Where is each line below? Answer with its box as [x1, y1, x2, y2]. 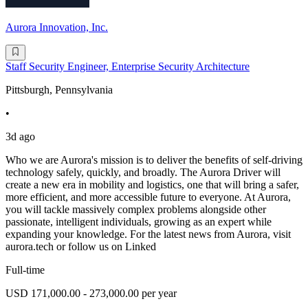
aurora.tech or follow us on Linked [5, 240, 156, 252]
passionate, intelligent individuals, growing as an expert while [5, 215, 272, 228]
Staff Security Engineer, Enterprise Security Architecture [5, 60, 250, 72]
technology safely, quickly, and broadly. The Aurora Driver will [5, 166, 280, 178]
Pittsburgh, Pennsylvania [5, 83, 113, 96]
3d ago [5, 130, 35, 142]
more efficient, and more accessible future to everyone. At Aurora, [5, 190, 291, 203]
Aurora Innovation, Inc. [5, 21, 108, 34]
